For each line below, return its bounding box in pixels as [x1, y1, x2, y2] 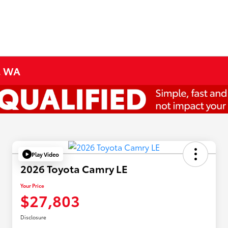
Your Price [20, 182, 44, 190]
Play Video [32, 150, 59, 158]
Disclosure [20, 213, 46, 221]
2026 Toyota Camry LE [20, 161, 128, 176]
